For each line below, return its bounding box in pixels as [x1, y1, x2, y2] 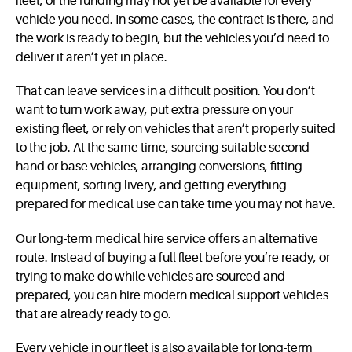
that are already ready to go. [16, 306, 171, 321]
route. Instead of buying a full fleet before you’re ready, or [16, 250, 330, 265]
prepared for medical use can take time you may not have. [16, 197, 335, 212]
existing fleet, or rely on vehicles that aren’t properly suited [16, 122, 335, 137]
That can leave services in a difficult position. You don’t [16, 84, 315, 99]
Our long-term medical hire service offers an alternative [16, 231, 318, 246]
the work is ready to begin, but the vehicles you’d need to [16, 31, 329, 46]
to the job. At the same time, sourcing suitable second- [16, 141, 313, 156]
